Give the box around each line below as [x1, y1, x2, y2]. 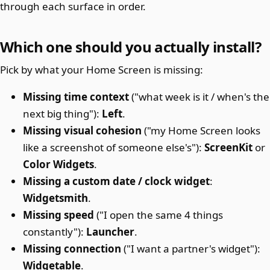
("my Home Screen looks [142, 124, 261, 137]
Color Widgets [23, 157, 95, 171]
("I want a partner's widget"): [121, 242, 261, 256]
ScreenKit [204, 140, 253, 154]
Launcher [86, 225, 135, 239]
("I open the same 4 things [94, 208, 224, 222]
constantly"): [23, 225, 87, 239]
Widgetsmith [23, 191, 89, 205]
